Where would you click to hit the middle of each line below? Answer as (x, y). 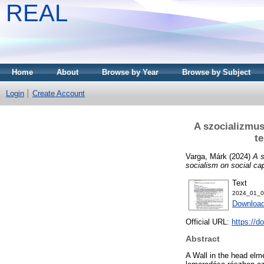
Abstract (203, 239)
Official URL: (209, 222)
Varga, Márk (206, 156)
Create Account (59, 93)
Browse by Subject (216, 72)
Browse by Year (130, 72)
